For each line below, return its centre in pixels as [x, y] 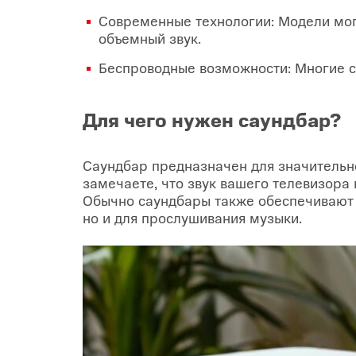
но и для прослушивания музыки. [192, 217]
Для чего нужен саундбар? [212, 119]
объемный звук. [150, 38]
